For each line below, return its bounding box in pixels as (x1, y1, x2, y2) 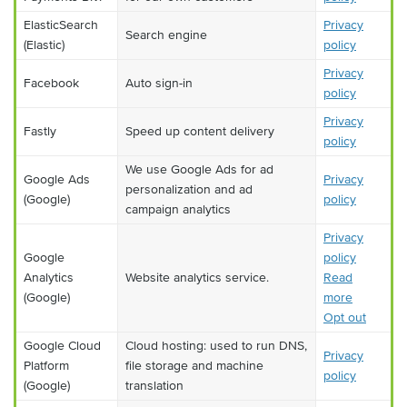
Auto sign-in (125, 75, 193, 91)
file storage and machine (125, 358, 263, 373)
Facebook (24, 75, 79, 91)
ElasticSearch (24, 17, 98, 33)
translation (125, 378, 184, 393)
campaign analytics (125, 202, 231, 217)
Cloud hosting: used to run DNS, (125, 338, 307, 353)
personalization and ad (125, 182, 253, 197)
